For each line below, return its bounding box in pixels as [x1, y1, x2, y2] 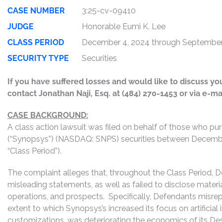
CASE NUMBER [7, 6, 65, 15]
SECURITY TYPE [7, 54, 69, 63]
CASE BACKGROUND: [7, 111, 88, 120]
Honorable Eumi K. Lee [82, 22, 166, 31]
